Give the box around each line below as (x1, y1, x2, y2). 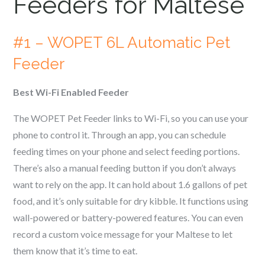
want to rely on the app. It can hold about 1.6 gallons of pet (13, 179, 248, 190)
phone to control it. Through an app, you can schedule (13, 129, 227, 140)
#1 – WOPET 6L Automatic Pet (13, 34, 231, 51)
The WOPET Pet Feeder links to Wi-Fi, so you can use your (13, 112, 249, 124)
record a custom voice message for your (13, 228, 176, 240)
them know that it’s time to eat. (13, 245, 138, 256)
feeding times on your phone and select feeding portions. (13, 146, 240, 157)
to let (209, 228, 233, 240)
